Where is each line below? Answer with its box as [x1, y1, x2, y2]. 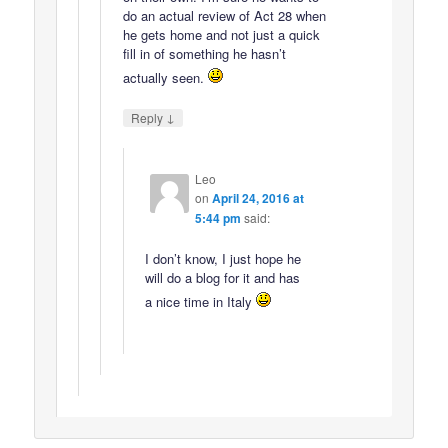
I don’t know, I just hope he [144, 249, 301, 269]
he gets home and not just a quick [122, 24, 320, 44]
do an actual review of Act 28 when [122, 5, 326, 25]
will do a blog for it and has [144, 268, 300, 288]
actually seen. [122, 67, 208, 87]
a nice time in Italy [144, 292, 256, 312]
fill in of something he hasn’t [122, 43, 286, 63]
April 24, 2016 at [211, 189, 304, 208]
